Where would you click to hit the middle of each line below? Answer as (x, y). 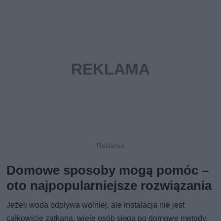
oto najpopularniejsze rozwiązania (109, 185)
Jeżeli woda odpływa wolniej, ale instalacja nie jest (96, 205)
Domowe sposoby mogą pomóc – (108, 170)
